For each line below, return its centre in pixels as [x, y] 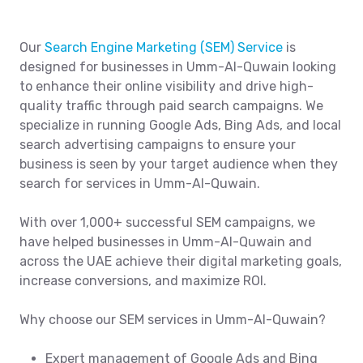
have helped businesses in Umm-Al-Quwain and [166, 241]
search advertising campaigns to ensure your [158, 144]
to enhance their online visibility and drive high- [167, 86]
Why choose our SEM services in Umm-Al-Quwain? [173, 319]
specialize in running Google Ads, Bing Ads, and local [180, 125]
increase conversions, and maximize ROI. [143, 280]
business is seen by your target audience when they [179, 164]
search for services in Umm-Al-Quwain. [140, 183]
